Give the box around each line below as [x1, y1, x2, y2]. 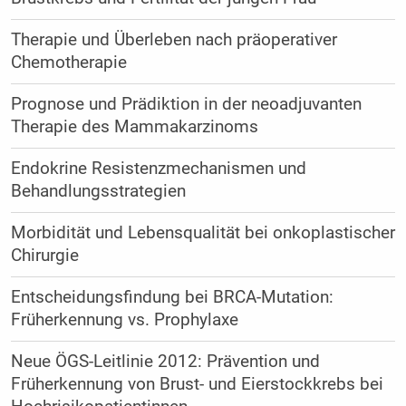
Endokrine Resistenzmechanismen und [10, 158, 306, 179]
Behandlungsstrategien [10, 180, 196, 201]
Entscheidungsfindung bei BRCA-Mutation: [10, 286, 333, 307]
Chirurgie [10, 245, 89, 266]
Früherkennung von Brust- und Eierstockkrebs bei [10, 373, 383, 394]
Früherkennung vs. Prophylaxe [10, 309, 248, 330]
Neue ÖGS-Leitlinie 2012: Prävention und [10, 351, 320, 372]
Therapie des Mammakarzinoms [10, 116, 268, 137]
